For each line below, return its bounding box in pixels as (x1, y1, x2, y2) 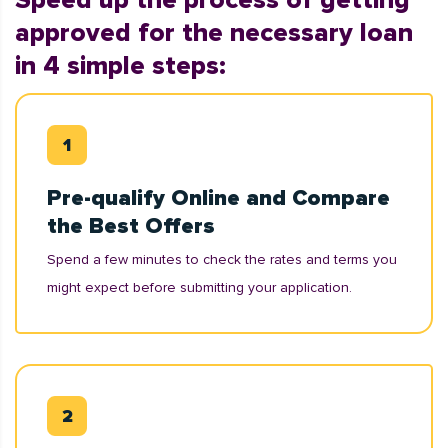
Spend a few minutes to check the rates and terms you (47, 251, 397, 268)
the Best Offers (47, 213, 215, 240)
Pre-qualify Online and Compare (47, 185, 390, 212)
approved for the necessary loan (15, 17, 413, 49)
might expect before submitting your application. (47, 279, 352, 296)
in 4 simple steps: (15, 50, 226, 82)
